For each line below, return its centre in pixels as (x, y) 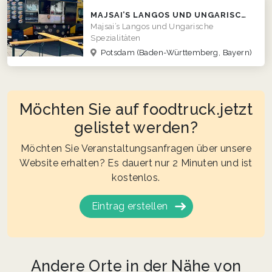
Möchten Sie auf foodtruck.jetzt (136, 109)
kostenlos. (136, 177)
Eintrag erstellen (130, 206)
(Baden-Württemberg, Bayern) (195, 52)
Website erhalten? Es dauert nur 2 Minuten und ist (136, 163)
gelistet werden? (136, 127)
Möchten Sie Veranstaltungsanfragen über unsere (136, 148)
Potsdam (118, 52)
